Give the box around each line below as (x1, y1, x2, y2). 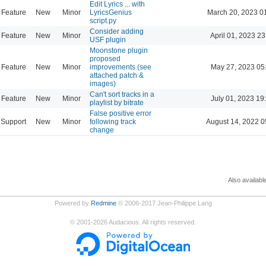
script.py (90, 16, 116, 25)
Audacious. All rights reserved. (107, 218, 196, 226)
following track (90, 117, 136, 126)
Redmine (90, 199, 116, 207)
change (90, 125, 114, 134)
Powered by (54, 199, 91, 207)
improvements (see (90, 62, 151, 71)
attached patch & (90, 71, 144, 80)
